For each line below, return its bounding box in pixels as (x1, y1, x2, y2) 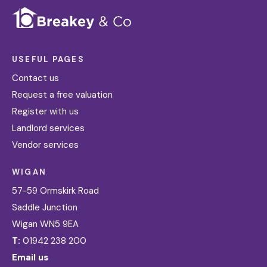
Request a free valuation (12, 88, 113, 101)
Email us (12, 251, 48, 263)
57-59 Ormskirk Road (12, 184, 99, 197)
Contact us (12, 72, 59, 84)
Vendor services (12, 138, 79, 151)
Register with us (12, 105, 79, 117)
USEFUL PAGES (12, 54, 85, 64)
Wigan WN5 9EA (12, 218, 79, 230)
